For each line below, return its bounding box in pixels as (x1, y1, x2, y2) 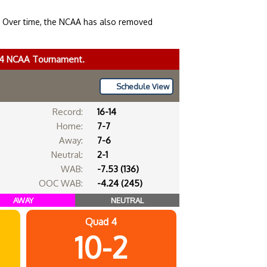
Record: (52, 106, 83, 117)
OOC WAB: (38, 178, 83, 189)
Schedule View (116, 82, 169, 91)
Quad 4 (85, 216, 117, 228)
